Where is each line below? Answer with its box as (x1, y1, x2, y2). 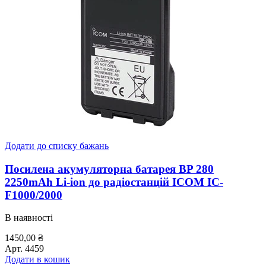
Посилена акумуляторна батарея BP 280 (5, 162, 214, 175)
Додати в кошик (5, 254, 70, 265)
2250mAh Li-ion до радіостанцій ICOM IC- (5, 175, 223, 188)
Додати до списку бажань (5, 140, 109, 151)
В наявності (5, 213, 53, 223)
